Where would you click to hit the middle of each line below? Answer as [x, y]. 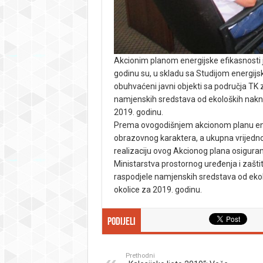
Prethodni [140, 256]
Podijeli [121, 222]
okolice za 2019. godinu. [158, 190]
